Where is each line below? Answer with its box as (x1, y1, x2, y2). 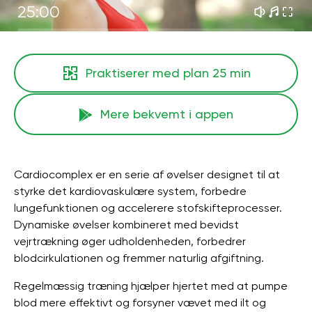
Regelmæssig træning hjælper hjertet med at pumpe (14, 279, 288, 292)
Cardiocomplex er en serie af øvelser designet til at (14, 168, 280, 181)
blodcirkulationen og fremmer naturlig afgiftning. (14, 251, 264, 265)
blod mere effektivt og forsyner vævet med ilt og (14, 296, 266, 309)
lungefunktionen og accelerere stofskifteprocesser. (14, 201, 282, 214)
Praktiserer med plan (85, 65, 212, 80)
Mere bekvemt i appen (100, 107, 233, 121)
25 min (212, 65, 251, 80)
